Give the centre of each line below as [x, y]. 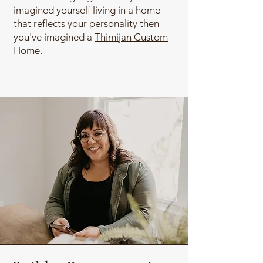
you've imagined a [54, 37]
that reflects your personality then [86, 23]
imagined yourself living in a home [87, 10]
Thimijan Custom [131, 37]
